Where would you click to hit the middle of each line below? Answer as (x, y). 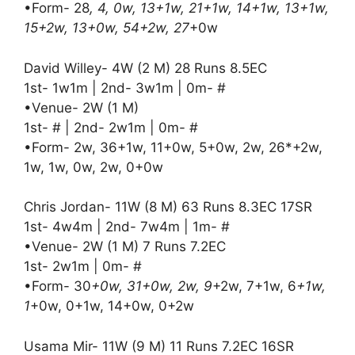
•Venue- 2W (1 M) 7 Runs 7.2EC (125, 246)
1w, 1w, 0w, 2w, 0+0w (94, 167)
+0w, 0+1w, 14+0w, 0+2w (112, 306)
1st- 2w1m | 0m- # (83, 266)
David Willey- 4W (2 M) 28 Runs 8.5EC (145, 68)
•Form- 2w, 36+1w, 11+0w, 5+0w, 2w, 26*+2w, (173, 147)
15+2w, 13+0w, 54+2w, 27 (107, 28)
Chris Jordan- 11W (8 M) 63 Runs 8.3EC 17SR (168, 207)
